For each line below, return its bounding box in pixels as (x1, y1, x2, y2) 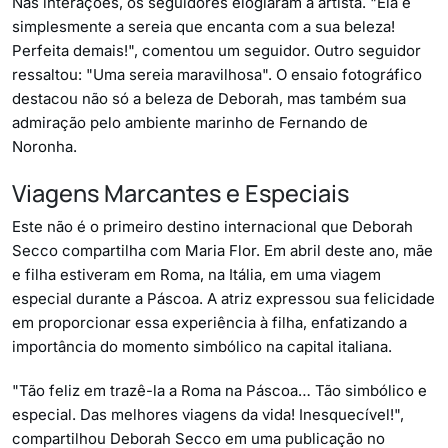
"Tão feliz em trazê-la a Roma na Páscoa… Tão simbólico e (12, 380, 427, 400)
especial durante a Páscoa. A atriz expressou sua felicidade (12, 288, 435, 308)
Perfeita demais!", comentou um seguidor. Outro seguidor (12, 40, 421, 60)
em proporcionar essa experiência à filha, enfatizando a (12, 312, 407, 332)
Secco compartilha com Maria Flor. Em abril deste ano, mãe (12, 240, 433, 260)
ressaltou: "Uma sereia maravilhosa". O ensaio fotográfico (12, 64, 422, 84)
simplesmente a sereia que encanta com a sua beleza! (12, 16, 395, 36)
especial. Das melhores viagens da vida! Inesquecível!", (12, 404, 404, 424)
